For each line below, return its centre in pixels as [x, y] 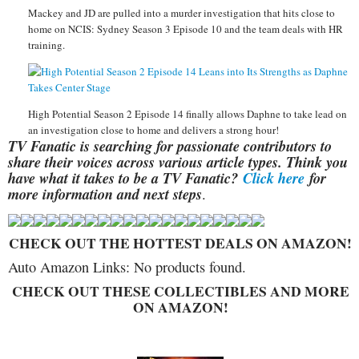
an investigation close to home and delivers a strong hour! [153, 129]
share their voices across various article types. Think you [178, 161]
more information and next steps [105, 194]
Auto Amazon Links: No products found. [127, 266]
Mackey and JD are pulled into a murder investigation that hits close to [182, 12]
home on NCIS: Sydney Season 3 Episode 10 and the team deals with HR [186, 28]
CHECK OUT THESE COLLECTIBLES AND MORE [180, 290]
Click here [274, 177]
